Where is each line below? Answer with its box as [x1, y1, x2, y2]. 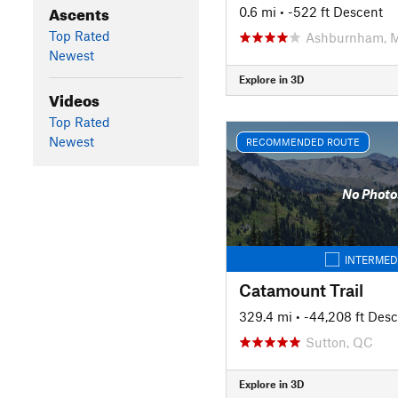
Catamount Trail [238, 279, 363, 300]
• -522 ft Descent [279, 3, 383, 20]
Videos [48, 85, 99, 110]
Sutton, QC [305, 333, 373, 350]
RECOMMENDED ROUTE [245, 136, 360, 147]
